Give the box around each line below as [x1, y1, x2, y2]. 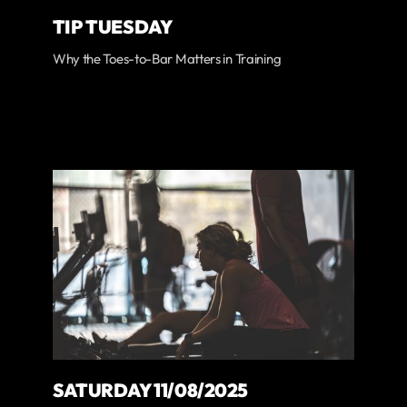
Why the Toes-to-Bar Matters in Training [52, 49, 282, 67]
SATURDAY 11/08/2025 [52, 378, 249, 402]
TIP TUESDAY [52, 14, 173, 38]
